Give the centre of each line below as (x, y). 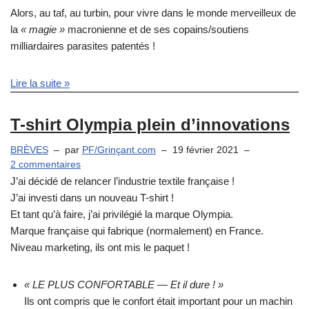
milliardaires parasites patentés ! (83, 46)
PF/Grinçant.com (119, 150)
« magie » (43, 29)
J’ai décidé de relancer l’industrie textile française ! (122, 181)
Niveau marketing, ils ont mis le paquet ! (100, 248)
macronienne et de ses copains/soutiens (157, 29)
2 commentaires (46, 164)
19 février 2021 (206, 150)
